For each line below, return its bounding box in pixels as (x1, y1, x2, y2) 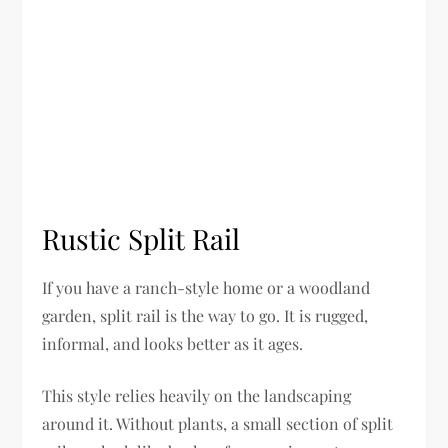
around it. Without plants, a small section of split (42, 413, 394, 435)
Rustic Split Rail (42, 220, 241, 258)
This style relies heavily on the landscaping (42, 385, 352, 407)
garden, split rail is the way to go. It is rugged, (42, 305, 369, 327)
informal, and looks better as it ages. (42, 333, 304, 355)
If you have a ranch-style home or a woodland (42, 277, 371, 299)
